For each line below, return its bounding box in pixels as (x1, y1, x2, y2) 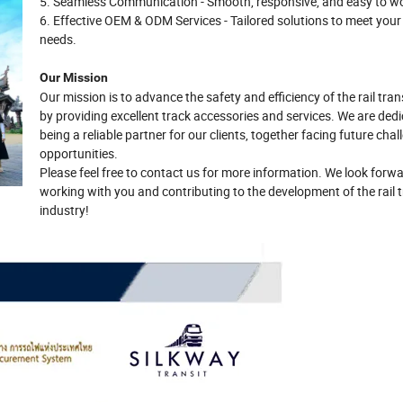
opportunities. (40, 144, 118, 162)
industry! (40, 201, 89, 219)
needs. (40, 30, 76, 48)
